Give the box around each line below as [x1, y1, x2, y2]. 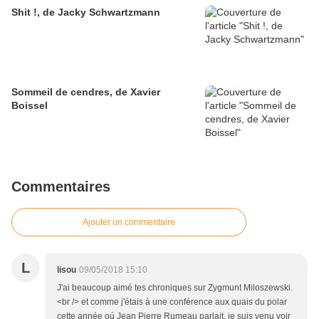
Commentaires [11, 179, 110, 195]
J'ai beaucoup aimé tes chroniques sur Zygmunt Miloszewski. [57, 283, 293, 293]
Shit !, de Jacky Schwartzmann [11, 6, 160, 19]
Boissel [11, 100, 48, 112]
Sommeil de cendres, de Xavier [11, 86, 160, 98]
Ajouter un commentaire [83, 217, 175, 228]
